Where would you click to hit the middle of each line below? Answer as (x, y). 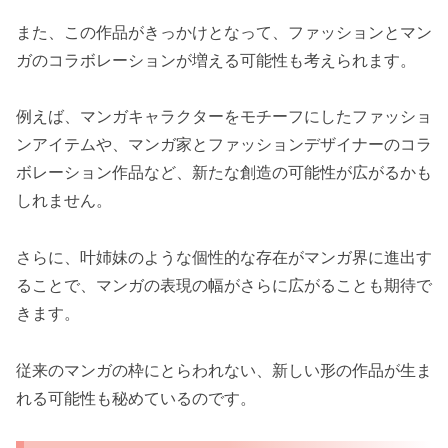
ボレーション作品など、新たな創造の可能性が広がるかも (224, 172)
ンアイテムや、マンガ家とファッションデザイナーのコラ (224, 144)
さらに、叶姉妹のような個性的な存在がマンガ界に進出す (224, 257)
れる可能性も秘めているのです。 (136, 398)
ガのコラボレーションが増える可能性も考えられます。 (216, 59)
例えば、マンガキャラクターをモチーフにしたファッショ (224, 116)
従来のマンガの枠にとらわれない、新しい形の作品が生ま (224, 370)
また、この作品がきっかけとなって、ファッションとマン (224, 31)
